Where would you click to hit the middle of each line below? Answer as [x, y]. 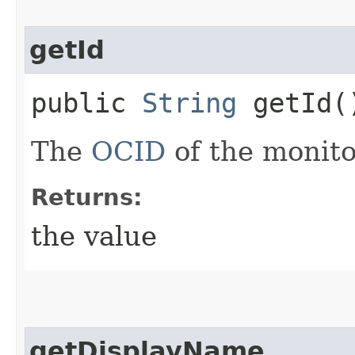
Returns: [87, 197]
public [86, 103]
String [189, 103]
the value [94, 236]
